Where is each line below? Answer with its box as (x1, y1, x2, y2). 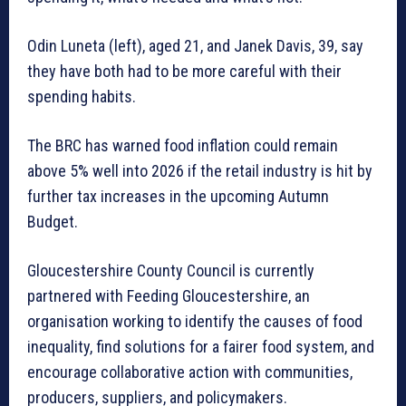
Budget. (27, 211, 78, 231)
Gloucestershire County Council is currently (27, 260, 314, 280)
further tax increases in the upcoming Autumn (27, 186, 329, 206)
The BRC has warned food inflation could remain (27, 135, 338, 155)
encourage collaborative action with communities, (27, 362, 353, 382)
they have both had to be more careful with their (27, 61, 342, 81)
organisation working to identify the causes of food (27, 311, 362, 331)
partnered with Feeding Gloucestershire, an (27, 285, 310, 305)
